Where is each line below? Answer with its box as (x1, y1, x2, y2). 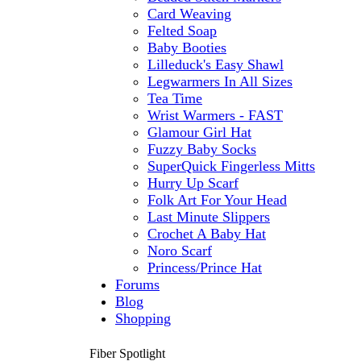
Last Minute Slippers (147, 209, 270, 225)
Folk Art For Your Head (147, 192, 287, 208)
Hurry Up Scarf (147, 175, 239, 191)
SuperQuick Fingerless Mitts (147, 158, 315, 174)
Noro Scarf (147, 243, 212, 259)
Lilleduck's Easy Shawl (147, 56, 284, 73)
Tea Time (147, 90, 202, 106)
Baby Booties (147, 39, 226, 56)
